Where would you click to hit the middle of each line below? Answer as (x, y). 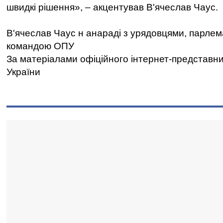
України (23, 72)
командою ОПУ (40, 46)
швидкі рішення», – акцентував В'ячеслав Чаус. (112, 7)
